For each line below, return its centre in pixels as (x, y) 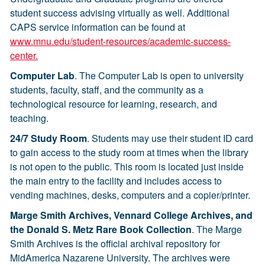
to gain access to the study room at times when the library (129, 152)
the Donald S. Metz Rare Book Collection (101, 229)
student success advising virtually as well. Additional (120, 13)
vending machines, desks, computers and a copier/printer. (130, 195)
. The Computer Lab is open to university (159, 75)
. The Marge (217, 229)
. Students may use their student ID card (170, 138)
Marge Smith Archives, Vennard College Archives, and (131, 215)
